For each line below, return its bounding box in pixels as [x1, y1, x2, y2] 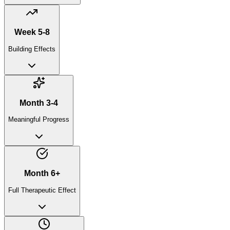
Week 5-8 [14, 28, 50, 37]
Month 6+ [24, 169, 60, 178]
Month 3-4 [20, 98, 58, 107]
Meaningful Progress [8, 116, 69, 124]
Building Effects [8, 45, 55, 53]
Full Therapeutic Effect [8, 186, 76, 194]
